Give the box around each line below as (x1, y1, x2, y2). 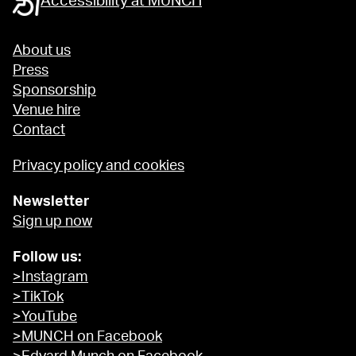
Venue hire (13, 103, 80, 118)
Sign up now (13, 215, 92, 230)
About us (13, 44, 71, 59)
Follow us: (13, 250, 84, 265)
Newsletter (13, 195, 90, 210)
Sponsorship (13, 83, 96, 99)
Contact (13, 123, 65, 138)
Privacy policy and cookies (13, 159, 184, 174)
